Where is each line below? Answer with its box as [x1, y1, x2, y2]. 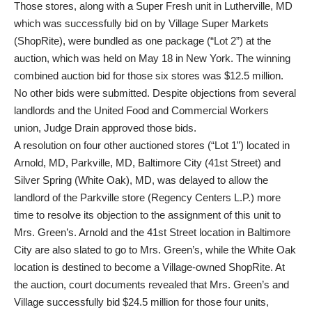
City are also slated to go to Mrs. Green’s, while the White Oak [14, 244, 296, 256]
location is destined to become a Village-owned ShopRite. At [14, 261, 285, 273]
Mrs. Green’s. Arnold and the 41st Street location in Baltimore [14, 226, 290, 238]
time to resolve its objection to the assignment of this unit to [14, 209, 281, 221]
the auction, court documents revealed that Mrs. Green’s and [14, 279, 289, 290]
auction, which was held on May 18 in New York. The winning [14, 52, 290, 64]
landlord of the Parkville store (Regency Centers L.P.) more [14, 192, 281, 203]
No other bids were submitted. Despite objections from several [14, 87, 296, 99]
